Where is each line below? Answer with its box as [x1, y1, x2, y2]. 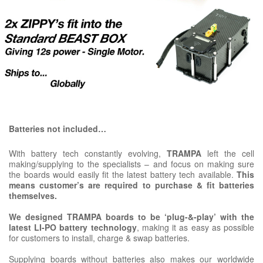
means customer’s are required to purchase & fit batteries [9, 179, 254, 191]
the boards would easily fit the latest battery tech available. [9, 168, 237, 181]
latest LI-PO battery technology [9, 221, 137, 234]
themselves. [9, 190, 59, 202]
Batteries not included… [9, 123, 106, 135]
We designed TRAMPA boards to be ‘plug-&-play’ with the [9, 211, 254, 223]
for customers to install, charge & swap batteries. [9, 232, 190, 244]
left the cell [201, 147, 254, 160]
